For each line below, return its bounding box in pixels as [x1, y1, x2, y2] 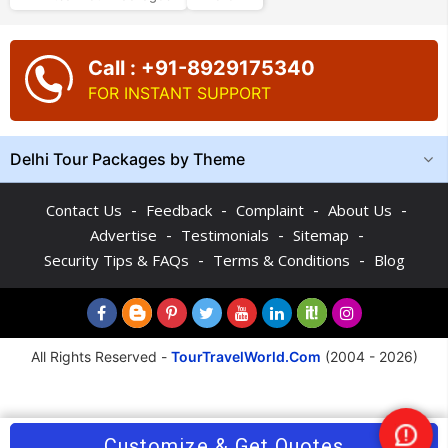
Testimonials [180, 225, 269, 245]
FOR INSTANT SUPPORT [88, 83, 271, 103]
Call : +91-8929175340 [88, 56, 315, 80]
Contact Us [46, 200, 122, 220]
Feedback [146, 200, 212, 220]
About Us [328, 200, 392, 220]
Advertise [89, 225, 157, 245]
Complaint [236, 200, 304, 220]
